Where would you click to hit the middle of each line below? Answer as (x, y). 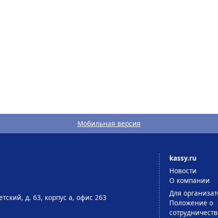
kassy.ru (183, 158)
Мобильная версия (109, 123)
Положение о (191, 202)
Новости (183, 170)
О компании (189, 180)
